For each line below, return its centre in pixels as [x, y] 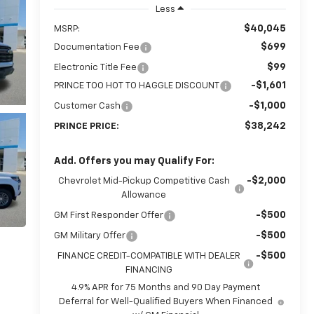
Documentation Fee [96, 47]
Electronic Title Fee [95, 67]
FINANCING [149, 270]
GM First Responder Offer [108, 215]
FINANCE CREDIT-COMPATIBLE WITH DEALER [149, 256]
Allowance [144, 195]
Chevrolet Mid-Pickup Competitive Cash [144, 181]
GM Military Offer [89, 235]
